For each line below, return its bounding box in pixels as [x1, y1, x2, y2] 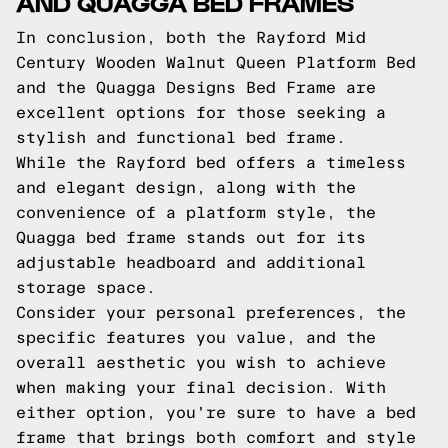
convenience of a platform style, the [16, 204, 376, 221]
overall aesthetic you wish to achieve [16, 354, 386, 371]
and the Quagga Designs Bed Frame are [16, 79, 376, 96]
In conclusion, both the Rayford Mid [16, 29, 366, 46]
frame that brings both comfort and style [16, 429, 416, 446]
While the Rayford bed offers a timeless [16, 154, 406, 171]
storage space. [16, 279, 156, 296]
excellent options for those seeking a [16, 104, 386, 121]
